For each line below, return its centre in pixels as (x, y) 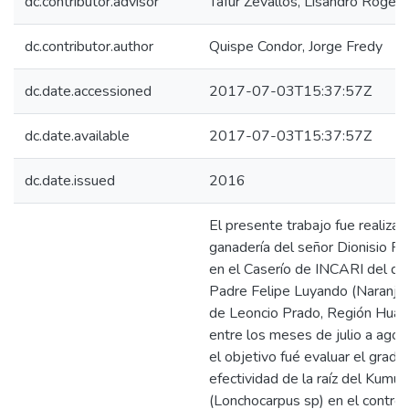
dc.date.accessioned (88, 91)
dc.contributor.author (89, 47)
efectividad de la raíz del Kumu (305, 379)
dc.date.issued (70, 181)
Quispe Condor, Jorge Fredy (296, 47)
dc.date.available (77, 136)
